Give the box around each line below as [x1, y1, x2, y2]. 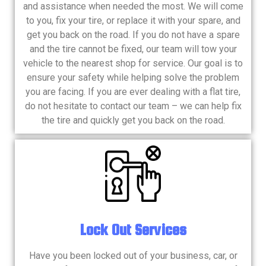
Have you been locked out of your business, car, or [28, 249, 237, 261]
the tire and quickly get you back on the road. [41, 115, 225, 126]
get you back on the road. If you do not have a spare [26, 29, 240, 41]
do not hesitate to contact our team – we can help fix [24, 100, 242, 112]
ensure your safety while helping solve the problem [27, 72, 239, 84]
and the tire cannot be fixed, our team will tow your [29, 43, 237, 55]
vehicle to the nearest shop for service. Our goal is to [23, 58, 243, 69]
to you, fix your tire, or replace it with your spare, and [26, 15, 240, 27]
